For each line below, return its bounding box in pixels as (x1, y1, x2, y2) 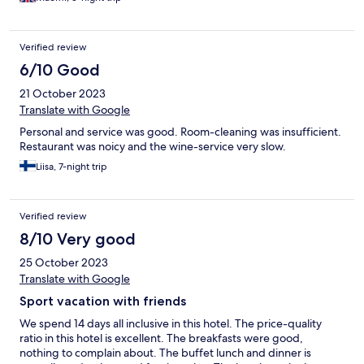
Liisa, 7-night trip (36, 160, 107, 174)
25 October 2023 (19, 255, 108, 271)
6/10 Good (19, 60, 100, 80)
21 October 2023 (19, 86, 106, 102)
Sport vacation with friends (19, 293, 186, 310)
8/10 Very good (19, 229, 136, 249)
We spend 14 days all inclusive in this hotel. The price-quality (19, 316, 322, 331)
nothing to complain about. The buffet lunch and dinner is (19, 345, 311, 361)
